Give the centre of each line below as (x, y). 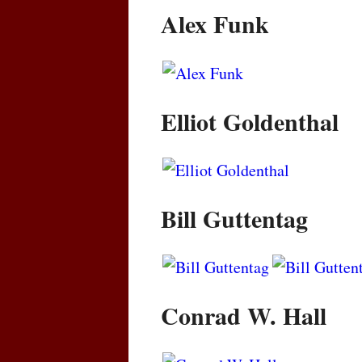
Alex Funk (215, 24)
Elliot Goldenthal (250, 121)
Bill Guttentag (234, 218)
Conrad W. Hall (244, 316)
